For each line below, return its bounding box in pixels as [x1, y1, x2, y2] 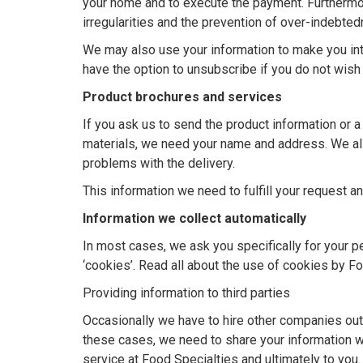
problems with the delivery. [83, 156, 235, 171]
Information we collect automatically [83, 211, 306, 226]
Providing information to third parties [83, 285, 290, 301]
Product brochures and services [83, 89, 282, 105]
